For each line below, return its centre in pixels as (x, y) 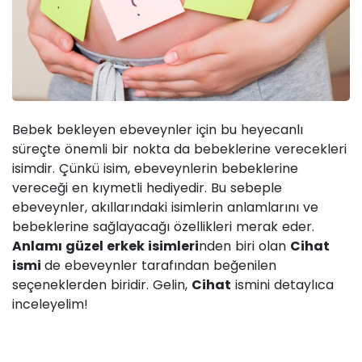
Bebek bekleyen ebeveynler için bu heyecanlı (158, 130)
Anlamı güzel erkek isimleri (105, 246)
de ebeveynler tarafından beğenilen (160, 266)
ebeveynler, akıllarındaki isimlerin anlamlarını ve (165, 208)
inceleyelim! (50, 305)
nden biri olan (244, 246)
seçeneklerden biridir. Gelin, (102, 285)
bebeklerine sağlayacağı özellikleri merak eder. (163, 227)
